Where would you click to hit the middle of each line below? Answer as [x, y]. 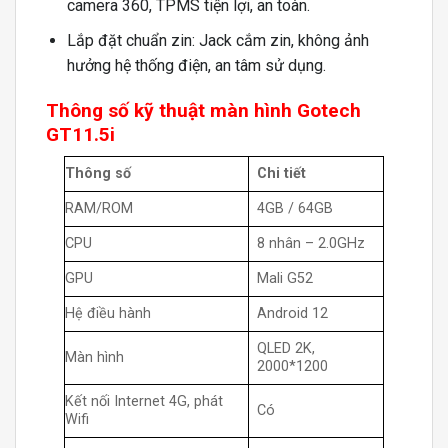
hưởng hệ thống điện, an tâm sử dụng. [196, 65]
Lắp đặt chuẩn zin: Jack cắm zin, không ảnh [217, 40]
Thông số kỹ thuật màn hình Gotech [203, 110]
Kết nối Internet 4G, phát [144, 402]
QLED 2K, [286, 349]
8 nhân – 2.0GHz [311, 244]
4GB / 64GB [295, 209]
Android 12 [292, 314]
